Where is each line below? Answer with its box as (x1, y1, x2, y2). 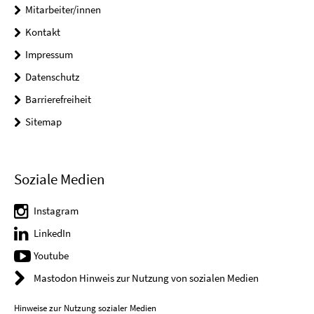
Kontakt (25, 25, 60, 39)
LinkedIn (34, 226, 71, 240)
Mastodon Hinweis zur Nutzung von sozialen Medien (34, 271, 259, 285)
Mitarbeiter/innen (25, 3, 101, 16)
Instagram (34, 204, 78, 218)
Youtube (34, 249, 69, 263)
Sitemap (25, 115, 62, 128)
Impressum (25, 48, 73, 61)
